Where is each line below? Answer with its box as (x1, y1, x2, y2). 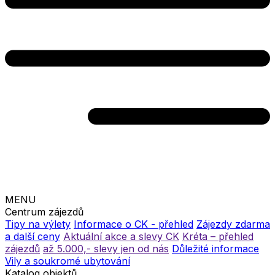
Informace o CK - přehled (74, 218, 193, 231)
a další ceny (5, 230, 60, 243)
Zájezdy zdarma (196, 218, 270, 231)
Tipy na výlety (5, 218, 71, 231)
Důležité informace (172, 242, 259, 255)
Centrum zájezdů (5, 206, 83, 219)
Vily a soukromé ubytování (5, 255, 130, 268)
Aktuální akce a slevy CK (63, 230, 179, 243)
